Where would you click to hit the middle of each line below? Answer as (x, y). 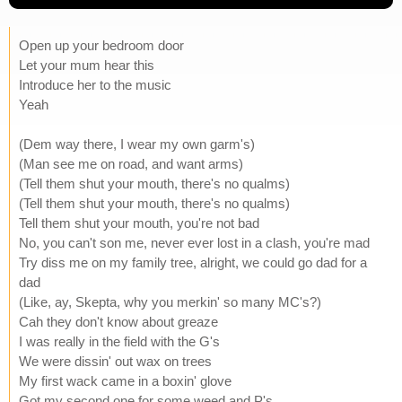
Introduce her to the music (95, 84)
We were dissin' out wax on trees (115, 361)
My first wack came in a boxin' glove (125, 380)
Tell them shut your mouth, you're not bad (139, 223)
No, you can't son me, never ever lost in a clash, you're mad (194, 242)
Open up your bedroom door (101, 45)
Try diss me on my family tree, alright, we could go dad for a (193, 262)
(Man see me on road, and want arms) (131, 163)
